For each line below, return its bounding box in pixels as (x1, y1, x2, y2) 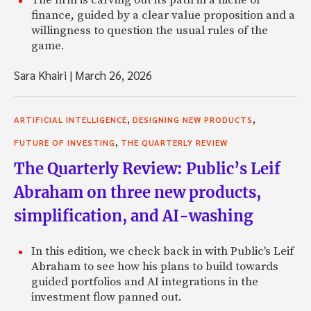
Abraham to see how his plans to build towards (31, 258, 278, 274)
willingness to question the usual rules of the (31, 22, 268, 38)
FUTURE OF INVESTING (14, 136, 115, 148)
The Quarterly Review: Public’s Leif (14, 158, 280, 178)
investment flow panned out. (31, 289, 182, 305)
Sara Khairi (14, 67, 69, 83)
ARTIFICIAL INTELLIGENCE (14, 113, 127, 125)
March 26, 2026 (72, 67, 152, 83)
